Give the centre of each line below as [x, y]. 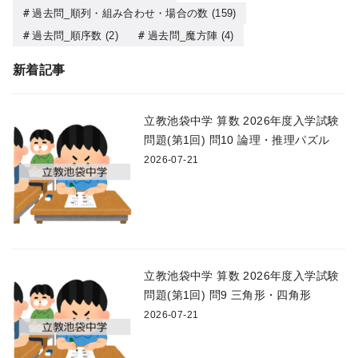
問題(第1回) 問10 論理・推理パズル [237, 140]
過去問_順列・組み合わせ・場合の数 [120, 14]
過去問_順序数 [67, 35]
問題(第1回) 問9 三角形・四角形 [228, 295]
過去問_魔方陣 [183, 35]
